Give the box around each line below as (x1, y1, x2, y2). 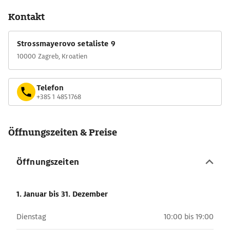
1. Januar (16, 189, 49, 199)
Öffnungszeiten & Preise (8, 126, 117, 138)
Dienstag (16, 212, 46, 221)
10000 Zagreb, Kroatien (17, 52, 88, 61)
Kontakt (8, 11, 45, 23)
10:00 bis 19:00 (164, 212, 214, 221)
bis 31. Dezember (49, 189, 108, 199)
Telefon (36, 83, 64, 92)
